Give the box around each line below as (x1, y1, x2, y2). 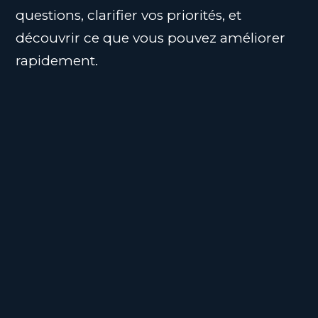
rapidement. (16, 53, 99, 69)
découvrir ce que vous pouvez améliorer (16, 30, 286, 46)
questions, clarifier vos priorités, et (16, 7, 242, 23)
